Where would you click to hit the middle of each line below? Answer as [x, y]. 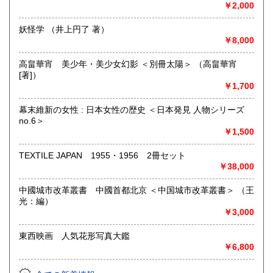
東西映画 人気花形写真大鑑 [74, 236]
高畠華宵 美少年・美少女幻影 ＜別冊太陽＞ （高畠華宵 [107, 64]
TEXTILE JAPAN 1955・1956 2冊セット [102, 156]
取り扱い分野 [44, 17]
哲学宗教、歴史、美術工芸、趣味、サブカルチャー [117, 34]
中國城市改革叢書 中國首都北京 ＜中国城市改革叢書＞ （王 [128, 190]
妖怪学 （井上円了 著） [78, 30]
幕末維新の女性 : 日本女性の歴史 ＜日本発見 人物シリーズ [132, 110]
